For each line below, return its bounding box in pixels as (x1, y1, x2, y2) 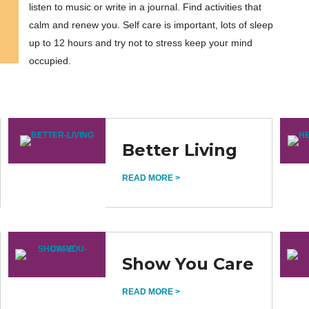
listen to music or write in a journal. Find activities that (29, 1, 262, 12)
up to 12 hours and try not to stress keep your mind (29, 37, 253, 48)
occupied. (29, 55, 72, 66)
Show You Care (122, 254, 255, 274)
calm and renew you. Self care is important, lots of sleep (29, 19, 274, 30)
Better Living (122, 140, 238, 160)
